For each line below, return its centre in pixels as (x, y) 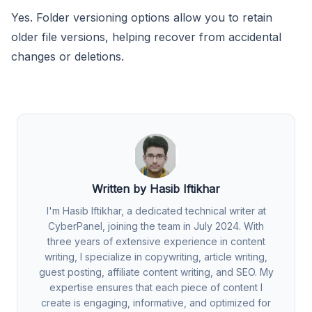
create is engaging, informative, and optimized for (156, 302)
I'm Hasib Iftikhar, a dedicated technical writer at (156, 210)
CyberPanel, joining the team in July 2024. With (156, 226)
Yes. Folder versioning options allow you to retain (142, 17)
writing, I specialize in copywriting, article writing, (156, 256)
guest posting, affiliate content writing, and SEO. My (156, 272)
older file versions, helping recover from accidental (146, 37)
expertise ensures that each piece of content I (156, 287)
